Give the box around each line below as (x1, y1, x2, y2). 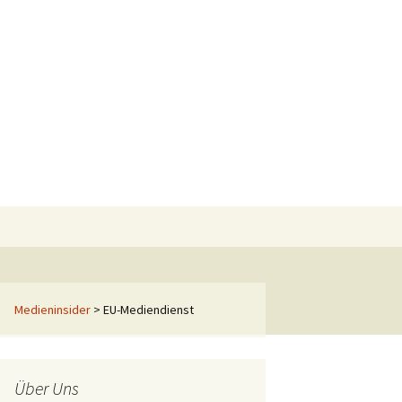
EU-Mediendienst (103, 301, 194, 318)
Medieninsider (14, 301, 91, 318)
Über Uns (14, 377, 79, 399)
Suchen (234, 208, 278, 226)
